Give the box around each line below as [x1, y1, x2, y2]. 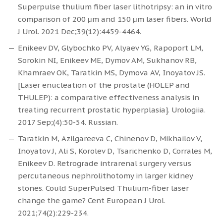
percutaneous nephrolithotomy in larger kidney [18, 171, 193, 181]
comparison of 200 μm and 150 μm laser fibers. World [18, 14, 212, 24]
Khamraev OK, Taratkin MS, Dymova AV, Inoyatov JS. [18, 68, 205, 78]
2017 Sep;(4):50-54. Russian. [18, 117, 118, 127]
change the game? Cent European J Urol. [18, 196, 166, 206]
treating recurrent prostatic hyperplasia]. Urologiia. [18, 105, 206, 115]
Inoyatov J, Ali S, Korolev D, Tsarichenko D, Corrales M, [18, 146, 212, 156]
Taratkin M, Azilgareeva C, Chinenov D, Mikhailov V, [18, 134, 202, 144]
